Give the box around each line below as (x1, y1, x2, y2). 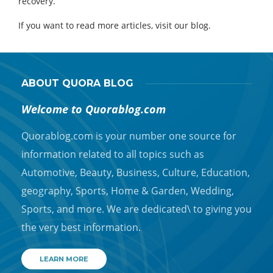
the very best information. (21, 221, 141, 235)
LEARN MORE (40, 255, 88, 264)
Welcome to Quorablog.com (21, 102, 166, 117)
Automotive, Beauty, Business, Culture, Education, (21, 166, 250, 180)
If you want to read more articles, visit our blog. (18, 19, 211, 32)
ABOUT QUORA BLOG (21, 77, 133, 90)
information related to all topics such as (21, 147, 204, 161)
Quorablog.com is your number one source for (21, 129, 236, 143)
